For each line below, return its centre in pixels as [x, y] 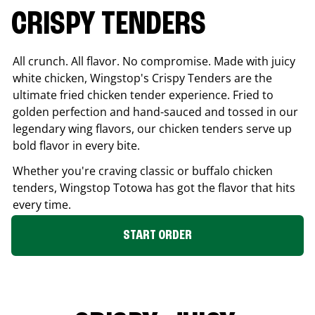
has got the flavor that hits [224, 187]
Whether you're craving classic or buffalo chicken [143, 171]
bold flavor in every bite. [76, 145]
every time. [42, 204]
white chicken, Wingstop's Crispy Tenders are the [142, 78]
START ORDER [157, 235]
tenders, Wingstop [63, 187]
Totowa [133, 187]
